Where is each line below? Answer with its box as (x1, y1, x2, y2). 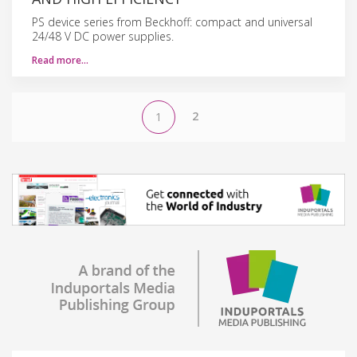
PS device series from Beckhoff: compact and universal (32, 14, 312, 29)
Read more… (32, 53, 88, 67)
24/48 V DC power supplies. (32, 28, 174, 44)
